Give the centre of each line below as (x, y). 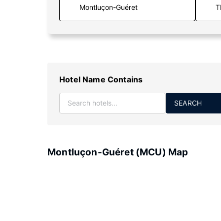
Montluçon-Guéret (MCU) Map (118, 152)
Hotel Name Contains (101, 79)
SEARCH (188, 103)
